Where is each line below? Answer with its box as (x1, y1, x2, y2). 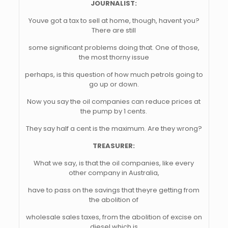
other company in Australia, (68, 168, 159, 178)
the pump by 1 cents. (80, 106, 148, 116)
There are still (92, 25, 136, 35)
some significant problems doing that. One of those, (28, 43, 199, 52)
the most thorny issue (78, 52, 149, 62)
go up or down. (89, 79, 139, 89)
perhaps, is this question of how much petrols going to (24, 70, 203, 79)
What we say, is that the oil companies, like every (34, 158, 194, 168)
